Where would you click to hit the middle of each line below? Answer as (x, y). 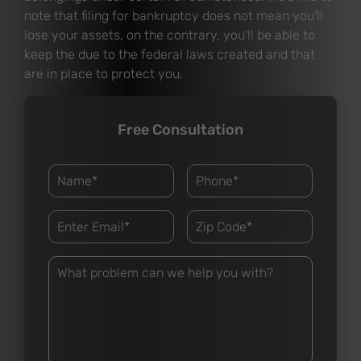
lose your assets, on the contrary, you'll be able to (170, 35)
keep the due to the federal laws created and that (170, 54)
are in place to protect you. (104, 74)
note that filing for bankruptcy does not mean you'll (174, 16)
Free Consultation (180, 130)
